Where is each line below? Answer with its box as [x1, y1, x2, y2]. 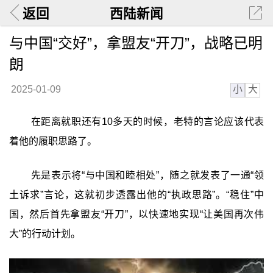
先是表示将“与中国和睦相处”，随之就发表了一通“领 [30, 169, 264, 180]
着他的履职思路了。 [9, 136, 97, 147]
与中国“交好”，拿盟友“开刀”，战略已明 [9, 34, 263, 51]
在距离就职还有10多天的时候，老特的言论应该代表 [30, 116, 264, 127]
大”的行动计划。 [9, 228, 80, 239]
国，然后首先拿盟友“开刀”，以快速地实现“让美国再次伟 [9, 208, 264, 219]
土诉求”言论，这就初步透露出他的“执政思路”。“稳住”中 [9, 189, 264, 200]
